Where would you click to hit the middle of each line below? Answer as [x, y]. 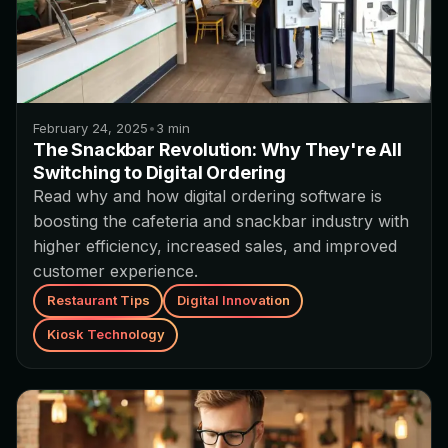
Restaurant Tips [98, 300]
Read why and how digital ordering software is [207, 195]
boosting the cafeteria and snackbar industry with [221, 220]
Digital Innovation [233, 300]
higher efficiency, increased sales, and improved [215, 245]
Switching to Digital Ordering [159, 172]
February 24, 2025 [90, 127]
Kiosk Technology [105, 334]
